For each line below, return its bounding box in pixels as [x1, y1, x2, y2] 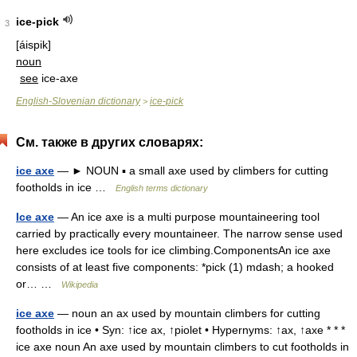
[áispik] [16, 38, 51, 51]
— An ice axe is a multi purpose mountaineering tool [54, 210, 320, 223]
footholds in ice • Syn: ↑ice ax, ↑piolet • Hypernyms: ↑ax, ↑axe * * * [16, 324, 345, 336]
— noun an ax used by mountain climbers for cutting [54, 307, 320, 320]
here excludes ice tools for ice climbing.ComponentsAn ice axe [16, 244, 331, 257]
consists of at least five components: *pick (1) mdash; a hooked [16, 261, 334, 273]
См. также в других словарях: [16, 135, 203, 149]
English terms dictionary [116, 183, 208, 193]
